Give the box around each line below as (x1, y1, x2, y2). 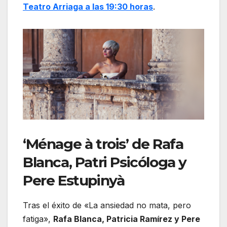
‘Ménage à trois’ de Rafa (23, 135, 183, 153)
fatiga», (23, 213, 53, 224)
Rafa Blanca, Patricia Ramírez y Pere (53, 213, 200, 224)
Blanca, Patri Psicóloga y (23, 153, 187, 171)
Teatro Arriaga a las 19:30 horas (23, 1, 153, 12)
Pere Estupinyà (23, 171, 125, 189)
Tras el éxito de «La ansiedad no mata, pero (23, 200, 191, 210)
